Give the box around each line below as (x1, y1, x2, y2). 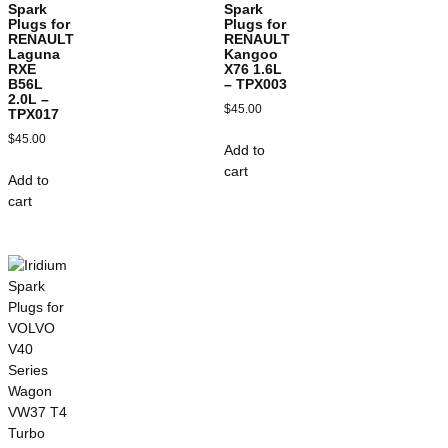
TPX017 (8, 105, 59, 122)
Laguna (8, 45, 60, 62)
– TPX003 (224, 75, 287, 92)
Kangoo (224, 45, 278, 62)
